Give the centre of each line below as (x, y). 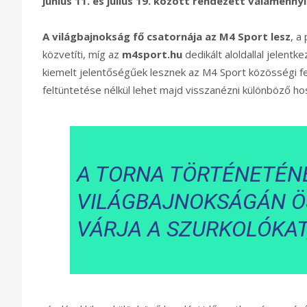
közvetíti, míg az (82, 54)
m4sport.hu (152, 54)
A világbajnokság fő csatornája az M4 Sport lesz (167, 37)
